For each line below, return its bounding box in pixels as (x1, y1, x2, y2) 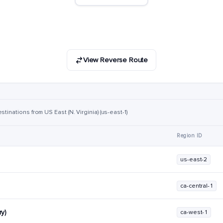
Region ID (177, 132, 203, 139)
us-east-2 (180, 156, 208, 163)
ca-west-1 (180, 209, 208, 216)
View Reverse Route (83, 56, 148, 64)
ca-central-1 (180, 182, 214, 190)
